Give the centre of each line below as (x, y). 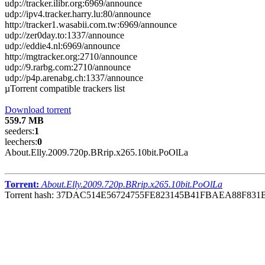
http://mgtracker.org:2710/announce (71, 56)
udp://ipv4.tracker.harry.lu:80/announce (78, 14)
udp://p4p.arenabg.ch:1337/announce (74, 77)
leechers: (21, 141)
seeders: (20, 131)
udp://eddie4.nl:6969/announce (62, 46)
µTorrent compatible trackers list (65, 88)
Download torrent (38, 109)
